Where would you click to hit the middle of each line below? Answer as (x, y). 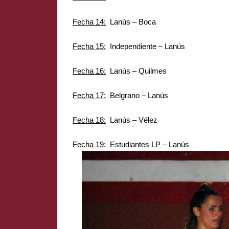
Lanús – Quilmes (136, 71)
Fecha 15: (89, 46)
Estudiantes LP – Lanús (147, 144)
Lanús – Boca (131, 22)
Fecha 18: (89, 120)
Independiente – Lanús (145, 46)
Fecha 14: (89, 22)
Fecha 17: (89, 95)
